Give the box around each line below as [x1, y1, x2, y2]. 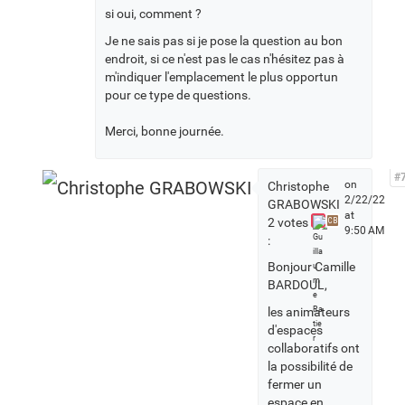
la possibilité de [268, 359, 353, 373]
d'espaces [268, 323, 323, 337]
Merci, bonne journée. [105, 124, 224, 138]
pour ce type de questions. [105, 88, 254, 102]
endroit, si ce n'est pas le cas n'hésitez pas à [105, 52, 344, 66]
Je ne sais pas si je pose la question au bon [105, 33, 343, 48]
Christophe [268, 179, 329, 193]
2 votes [268, 215, 308, 230]
